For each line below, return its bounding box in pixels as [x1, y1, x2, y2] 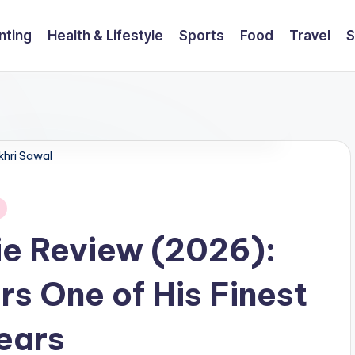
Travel [288, 27, 330, 44]
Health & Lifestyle [47, 27, 163, 44]
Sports [178, 27, 224, 44]
